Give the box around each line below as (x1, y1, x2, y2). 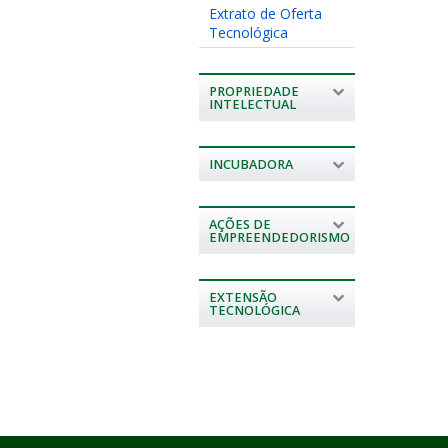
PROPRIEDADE (208, 82, 299, 100)
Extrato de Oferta (208, 3, 322, 23)
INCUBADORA (208, 155, 293, 173)
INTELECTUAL (208, 95, 296, 113)
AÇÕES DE (208, 215, 271, 233)
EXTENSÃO (208, 288, 277, 306)
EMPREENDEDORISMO (208, 228, 350, 246)
